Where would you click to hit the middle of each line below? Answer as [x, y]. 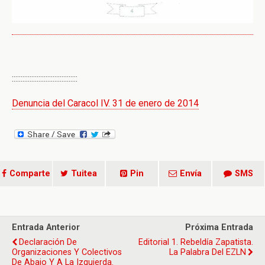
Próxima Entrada [219, 227]
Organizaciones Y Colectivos [67, 252]
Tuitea [84, 173]
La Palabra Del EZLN [208, 252]
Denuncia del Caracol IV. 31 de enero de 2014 [105, 103]
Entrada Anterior [46, 227]
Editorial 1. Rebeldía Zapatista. [196, 242]
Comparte [30, 173]
